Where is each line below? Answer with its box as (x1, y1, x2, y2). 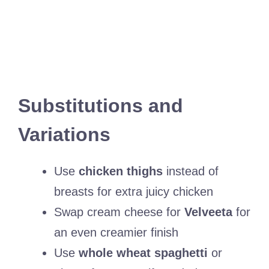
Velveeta (184, 205, 232, 219)
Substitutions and (18, 95, 183, 117)
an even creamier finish (54, 226, 178, 240)
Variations (18, 124, 110, 146)
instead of (163, 165, 219, 178)
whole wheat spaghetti (79, 246, 208, 260)
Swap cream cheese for (54, 205, 184, 219)
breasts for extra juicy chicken (54, 185, 213, 199)
